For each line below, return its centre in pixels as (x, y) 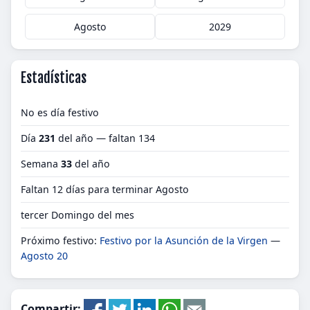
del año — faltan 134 (105, 138)
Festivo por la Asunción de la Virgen (184, 240)
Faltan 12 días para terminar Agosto (105, 189)
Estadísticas (54, 78)
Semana (41, 164)
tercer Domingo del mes (77, 215)
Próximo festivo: (60, 240)
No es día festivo (60, 112)
